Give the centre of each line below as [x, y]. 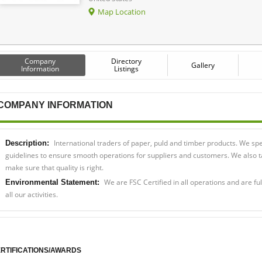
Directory [126, 61]
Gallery [203, 65]
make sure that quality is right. [54, 167]
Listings [126, 68]
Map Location [122, 11]
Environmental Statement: [52, 182]
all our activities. [32, 194]
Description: [27, 143]
